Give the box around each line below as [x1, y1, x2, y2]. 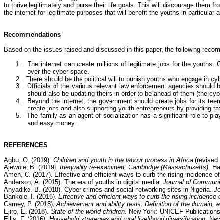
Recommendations [4, 31, 61, 38]
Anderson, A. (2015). [4, 178, 64, 186]
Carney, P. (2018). [4, 200, 55, 208]
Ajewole [4, 164, 26, 171]
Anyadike [4, 186, 30, 193]
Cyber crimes [64, 186, 102, 193]
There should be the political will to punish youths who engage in [26, 75, 211, 82]
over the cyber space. [27, 68, 89, 75]
